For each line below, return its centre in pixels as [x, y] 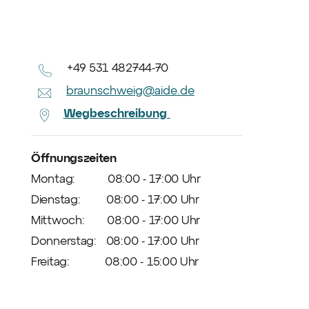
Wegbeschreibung [117, 113]
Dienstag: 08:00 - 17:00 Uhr [115, 198]
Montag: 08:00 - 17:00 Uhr [116, 178]
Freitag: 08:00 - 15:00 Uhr [115, 260]
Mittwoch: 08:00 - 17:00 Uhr [116, 219]
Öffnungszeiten [74, 157]
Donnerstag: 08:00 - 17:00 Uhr [115, 240]
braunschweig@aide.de [131, 89]
